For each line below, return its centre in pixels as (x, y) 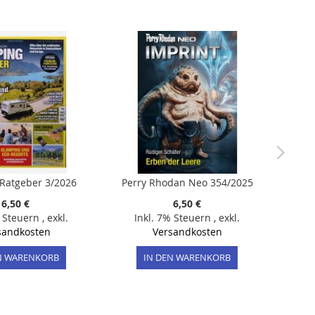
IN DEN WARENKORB (187, 258)
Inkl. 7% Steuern (174, 218)
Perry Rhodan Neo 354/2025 (187, 183)
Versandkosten (187, 232)
